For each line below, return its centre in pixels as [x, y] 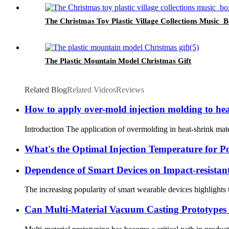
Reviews [130, 89]
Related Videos [91, 89]
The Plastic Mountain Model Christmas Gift [118, 61]
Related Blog [46, 89]
